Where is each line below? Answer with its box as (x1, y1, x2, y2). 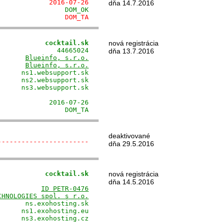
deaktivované (109, 132, 150, 140)
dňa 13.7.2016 (109, 47, 154, 55)
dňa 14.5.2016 (109, 178, 154, 186)
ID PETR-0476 (41, 185, 89, 192)
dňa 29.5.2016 (109, 140, 154, 148)
